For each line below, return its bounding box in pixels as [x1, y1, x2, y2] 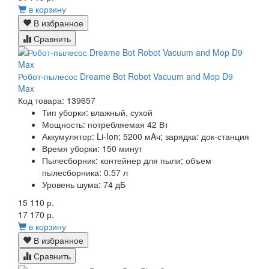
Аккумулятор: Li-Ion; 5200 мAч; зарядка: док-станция [42, 130, 249, 143]
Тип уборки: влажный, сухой [42, 106, 153, 119]
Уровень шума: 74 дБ [42, 178, 125, 191]
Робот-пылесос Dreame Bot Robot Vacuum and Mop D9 [18, 70, 233, 83]
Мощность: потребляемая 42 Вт [42, 118, 168, 131]
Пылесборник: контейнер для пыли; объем [42, 154, 211, 167]
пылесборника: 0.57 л [42, 166, 128, 179]
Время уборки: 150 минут [42, 142, 142, 155]
